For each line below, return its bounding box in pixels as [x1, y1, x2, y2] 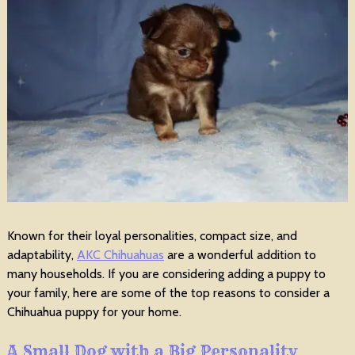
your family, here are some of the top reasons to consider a [6, 285, 330, 301]
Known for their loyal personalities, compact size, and [6, 228, 297, 244]
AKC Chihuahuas [76, 247, 164, 263]
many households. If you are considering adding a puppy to [6, 266, 326, 282]
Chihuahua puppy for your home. [6, 304, 181, 320]
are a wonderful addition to [163, 247, 316, 263]
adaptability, [6, 247, 77, 263]
